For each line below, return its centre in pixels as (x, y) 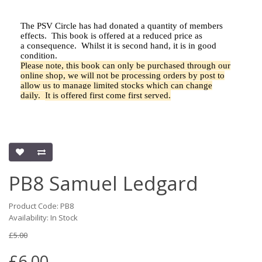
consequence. (54, 46)
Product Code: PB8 (41, 206)
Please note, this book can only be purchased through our (125, 65)
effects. (36, 36)
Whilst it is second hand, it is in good (149, 46)
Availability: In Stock (43, 218)
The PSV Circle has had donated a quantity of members (122, 26)
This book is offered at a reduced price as (127, 36)
